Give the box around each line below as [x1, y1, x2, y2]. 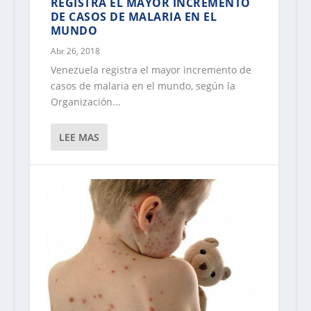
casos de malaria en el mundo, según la [50, 79, 235, 93]
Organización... [50, 95, 121, 109]
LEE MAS [58, 131, 99, 144]
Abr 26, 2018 [50, 45, 100, 58]
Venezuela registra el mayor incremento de [50, 63, 251, 77]
